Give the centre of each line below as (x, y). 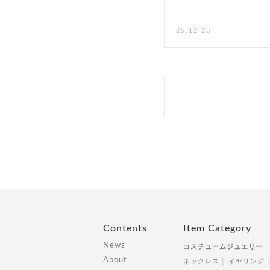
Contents (125, 228)
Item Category (217, 228)
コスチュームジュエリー (223, 247)
